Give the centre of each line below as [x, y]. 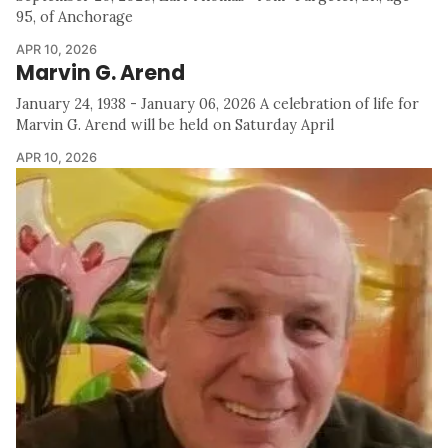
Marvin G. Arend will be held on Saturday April [175, 124]
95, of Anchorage [74, 16]
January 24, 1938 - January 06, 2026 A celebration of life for [217, 103]
